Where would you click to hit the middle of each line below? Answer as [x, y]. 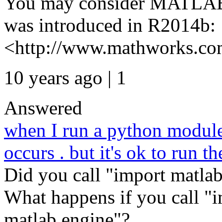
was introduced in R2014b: [110, 25]
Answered [43, 108]
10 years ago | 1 [65, 78]
